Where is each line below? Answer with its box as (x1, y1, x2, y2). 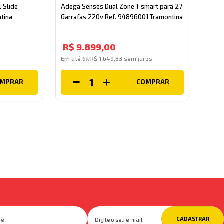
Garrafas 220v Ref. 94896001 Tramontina (60, 12, 183, 21)
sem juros (122, 54, 152, 62)
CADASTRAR (176, 215, 209, 222)
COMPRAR (136, 78, 170, 86)
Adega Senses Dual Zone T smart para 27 (60, 2, 182, 10)
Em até (60, 54, 82, 62)
